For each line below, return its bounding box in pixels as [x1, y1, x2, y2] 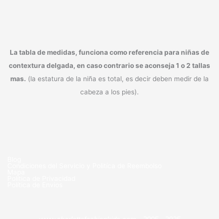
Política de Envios [7, 180, 63, 189]
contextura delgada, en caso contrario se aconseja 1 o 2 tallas [9, 62, 210, 70]
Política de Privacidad [7, 174, 75, 182]
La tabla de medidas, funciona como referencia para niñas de [10, 48, 209, 57]
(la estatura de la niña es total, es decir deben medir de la [26, 75, 209, 83]
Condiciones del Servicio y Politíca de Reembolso [7, 161, 162, 170]
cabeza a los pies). [80, 88, 139, 96]
